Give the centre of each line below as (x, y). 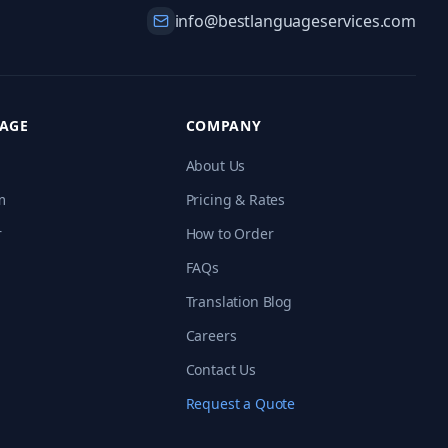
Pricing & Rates (235, 199)
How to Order (229, 233)
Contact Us (220, 369)
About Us (215, 165)
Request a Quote (240, 403)
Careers (211, 335)
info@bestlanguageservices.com (295, 21)
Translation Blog (239, 301)
